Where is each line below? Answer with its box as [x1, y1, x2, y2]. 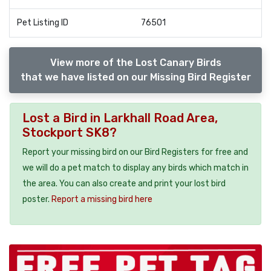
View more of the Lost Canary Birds [50, 57, 221, 69]
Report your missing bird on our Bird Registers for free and [22, 147, 248, 158]
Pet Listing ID [17, 18, 68, 28]
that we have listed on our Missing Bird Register [20, 71, 251, 83]
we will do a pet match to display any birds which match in [22, 163, 249, 174]
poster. [22, 194, 51, 205]
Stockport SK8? [22, 125, 117, 140]
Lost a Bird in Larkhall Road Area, [22, 111, 218, 126]
